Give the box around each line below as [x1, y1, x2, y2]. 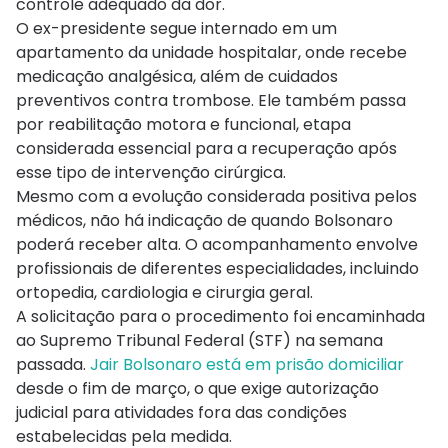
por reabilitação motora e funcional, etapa [16, 112, 351, 136]
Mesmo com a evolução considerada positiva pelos [16, 184, 417, 208]
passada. [16, 352, 90, 376]
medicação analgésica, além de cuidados [16, 64, 338, 88]
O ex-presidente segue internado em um [16, 16, 337, 40]
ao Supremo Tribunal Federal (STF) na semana [16, 328, 383, 352]
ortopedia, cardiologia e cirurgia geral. [16, 280, 313, 304]
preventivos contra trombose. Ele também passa [16, 88, 406, 112]
